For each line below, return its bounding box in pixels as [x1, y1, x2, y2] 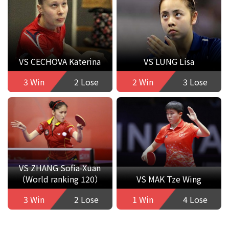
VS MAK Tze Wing [136, 173, 202, 186]
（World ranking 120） [17, 173, 103, 186]
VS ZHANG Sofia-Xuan [19, 162, 101, 174]
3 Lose [182, 75, 208, 88]
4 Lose [182, 193, 208, 205]
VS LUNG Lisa [144, 55, 195, 68]
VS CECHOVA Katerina [19, 55, 101, 68]
